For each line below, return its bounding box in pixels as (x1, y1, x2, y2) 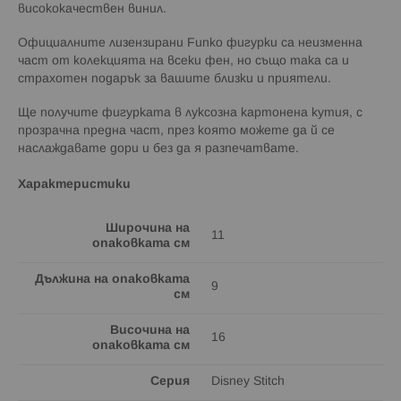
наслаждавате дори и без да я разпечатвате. (18, 142, 299, 155)
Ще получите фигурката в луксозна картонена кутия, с (18, 107, 363, 119)
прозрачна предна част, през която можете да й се (18, 124, 335, 137)
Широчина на (106, 222, 190, 235)
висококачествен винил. (18, 3, 166, 15)
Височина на (110, 324, 190, 337)
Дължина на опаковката (35, 273, 190, 286)
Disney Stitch (211, 375, 285, 388)
